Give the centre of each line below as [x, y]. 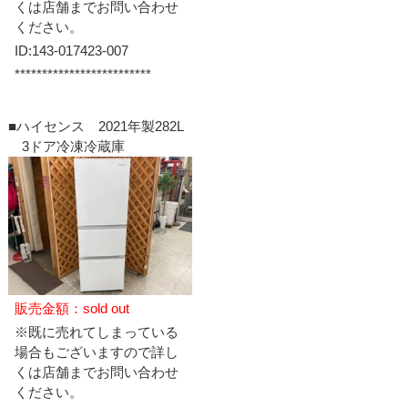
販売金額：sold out [71, 308]
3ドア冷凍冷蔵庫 [66, 146]
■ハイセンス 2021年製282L [96, 126]
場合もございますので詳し [96, 352]
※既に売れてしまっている [96, 331]
